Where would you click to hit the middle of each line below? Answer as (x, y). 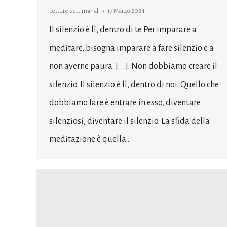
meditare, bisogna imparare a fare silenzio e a (131, 48)
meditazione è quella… (90, 140)
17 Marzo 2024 (126, 11)
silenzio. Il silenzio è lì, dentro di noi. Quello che (134, 85)
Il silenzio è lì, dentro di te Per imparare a (123, 30)
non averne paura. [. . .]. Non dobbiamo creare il (133, 67)
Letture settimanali (74, 11)
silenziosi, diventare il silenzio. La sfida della (129, 121)
